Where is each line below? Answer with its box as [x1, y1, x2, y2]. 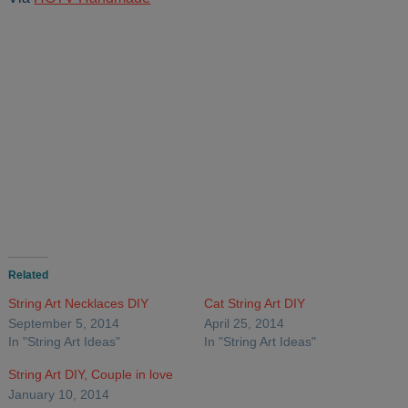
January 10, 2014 [8, 387, 110, 403]
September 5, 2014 [8, 316, 120, 331]
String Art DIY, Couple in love [8, 367, 174, 382]
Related [8, 269, 49, 282]
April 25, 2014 [204, 316, 284, 331]
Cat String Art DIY [204, 296, 305, 311]
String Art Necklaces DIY [8, 296, 149, 311]
